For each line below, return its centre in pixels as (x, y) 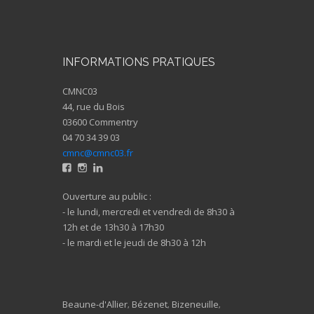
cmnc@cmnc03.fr (98, 152)
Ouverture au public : (107, 196)
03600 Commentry (100, 122)
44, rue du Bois (94, 106)
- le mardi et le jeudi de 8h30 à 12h (134, 242)
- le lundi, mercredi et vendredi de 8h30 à (149, 211)
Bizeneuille (195, 304)
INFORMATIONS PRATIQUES (139, 62)
